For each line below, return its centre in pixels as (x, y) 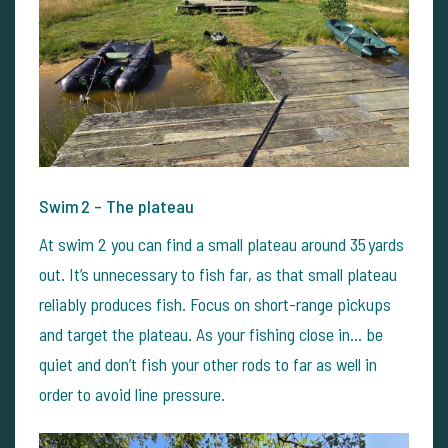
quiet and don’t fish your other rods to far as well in (208, 364)
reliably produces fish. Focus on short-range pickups (215, 304)
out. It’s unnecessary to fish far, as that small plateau (218, 274)
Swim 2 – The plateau (116, 206)
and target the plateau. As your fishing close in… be (211, 334)
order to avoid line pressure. (132, 394)
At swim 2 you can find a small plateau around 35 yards (221, 244)
